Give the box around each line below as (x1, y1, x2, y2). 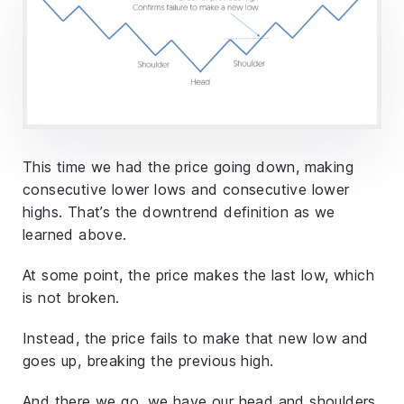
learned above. (23, 225, 127, 244)
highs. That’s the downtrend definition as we (23, 203, 335, 222)
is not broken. (23, 289, 120, 308)
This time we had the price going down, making (23, 158, 353, 177)
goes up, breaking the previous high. (23, 352, 274, 371)
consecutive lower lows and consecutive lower (23, 180, 350, 199)
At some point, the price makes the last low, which (23, 266, 374, 285)
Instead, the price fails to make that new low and (23, 329, 369, 348)
